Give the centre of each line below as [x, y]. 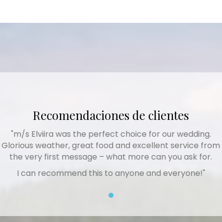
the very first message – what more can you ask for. [111, 157]
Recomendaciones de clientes [111, 115]
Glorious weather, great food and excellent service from [111, 145]
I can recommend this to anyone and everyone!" [111, 173]
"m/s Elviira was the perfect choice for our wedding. [111, 134]
